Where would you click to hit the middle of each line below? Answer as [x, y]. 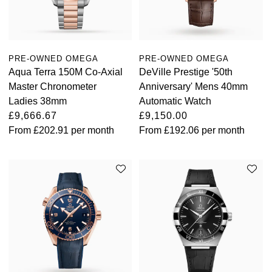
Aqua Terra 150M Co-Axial [66, 72]
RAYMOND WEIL [47, 198]
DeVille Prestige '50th [186, 72]
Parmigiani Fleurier [50, 79]
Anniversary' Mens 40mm [194, 86]
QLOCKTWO [37, 139]
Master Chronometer [53, 86]
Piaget [23, 109]
